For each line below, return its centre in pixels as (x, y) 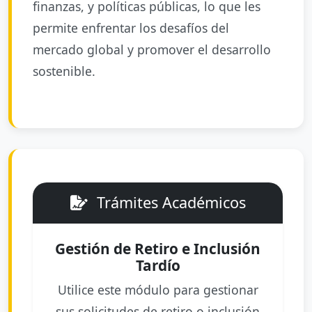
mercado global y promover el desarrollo (152, 49)
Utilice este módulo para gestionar (158, 290)
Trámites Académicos (169, 202)
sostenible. (64, 71)
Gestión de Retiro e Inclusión (158, 249)
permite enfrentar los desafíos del (131, 28)
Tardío (158, 265)
